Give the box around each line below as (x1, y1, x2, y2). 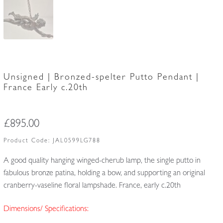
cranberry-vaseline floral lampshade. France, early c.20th (3, 182, 181, 190)
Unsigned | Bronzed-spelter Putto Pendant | (3, 73, 199, 83)
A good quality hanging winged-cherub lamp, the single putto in (3, 157, 201, 165)
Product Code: (3, 138, 53, 144)
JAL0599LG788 (52, 138, 101, 144)
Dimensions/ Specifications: (3, 206, 89, 214)
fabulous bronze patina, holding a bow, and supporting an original (3, 169, 205, 178)
